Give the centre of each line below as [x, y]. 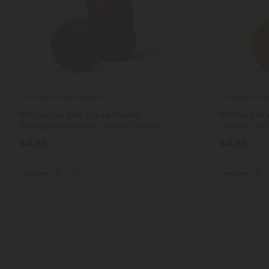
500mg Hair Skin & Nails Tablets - [83, 115]
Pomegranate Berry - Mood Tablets [89, 126]
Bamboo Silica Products [64, 97]
